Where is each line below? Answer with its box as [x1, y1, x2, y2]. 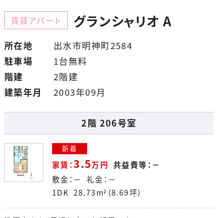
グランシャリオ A [73, 11, 172, 30]
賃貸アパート [10, 14, 62, 26]
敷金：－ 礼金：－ [52, 173, 117, 185]
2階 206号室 [81, 116, 137, 129]
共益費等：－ [113, 159, 161, 170]
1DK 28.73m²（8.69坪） [52, 186, 143, 198]
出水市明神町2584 [53, 38, 133, 52]
